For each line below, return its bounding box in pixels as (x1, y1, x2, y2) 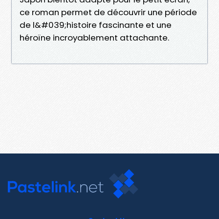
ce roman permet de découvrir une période (20, 6, 197, 18)
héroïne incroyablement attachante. (20, 31, 169, 44)
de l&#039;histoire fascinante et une (20, 19, 172, 31)
